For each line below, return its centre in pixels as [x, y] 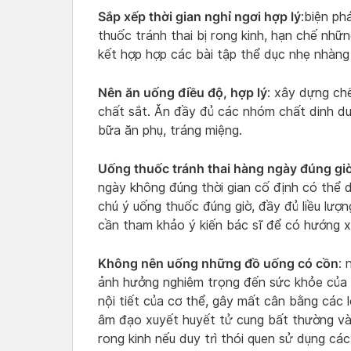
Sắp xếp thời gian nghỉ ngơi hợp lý [199, 16]
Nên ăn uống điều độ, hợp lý [183, 92]
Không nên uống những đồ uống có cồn [218, 263]
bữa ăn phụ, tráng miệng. [170, 130]
